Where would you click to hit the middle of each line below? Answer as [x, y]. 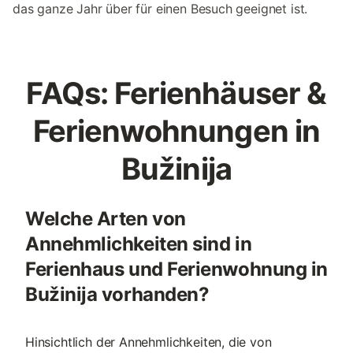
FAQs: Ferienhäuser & [176, 93]
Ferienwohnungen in [176, 131]
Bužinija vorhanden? [117, 294]
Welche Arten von [106, 219]
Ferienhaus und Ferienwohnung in [176, 269]
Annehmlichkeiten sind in [139, 244]
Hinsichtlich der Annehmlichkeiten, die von [149, 342]
